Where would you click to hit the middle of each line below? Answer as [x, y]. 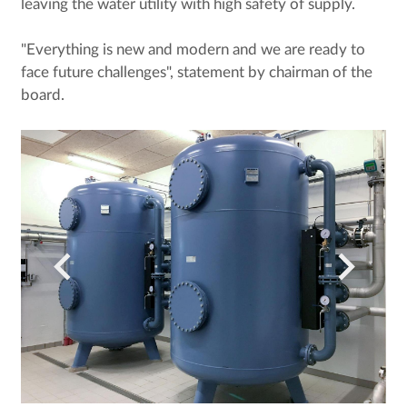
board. [42, 95]
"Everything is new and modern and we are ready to [193, 50]
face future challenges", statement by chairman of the [196, 72]
